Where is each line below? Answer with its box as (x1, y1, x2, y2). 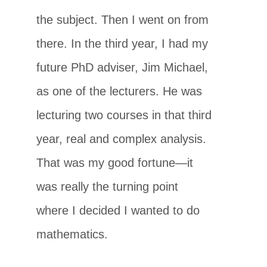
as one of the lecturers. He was (36, 84, 203, 98)
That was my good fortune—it (36, 156, 194, 169)
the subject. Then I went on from (36, 13, 209, 26)
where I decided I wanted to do (36, 203, 200, 217)
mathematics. (36, 227, 108, 241)
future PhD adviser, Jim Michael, (36, 60, 209, 74)
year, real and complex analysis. (36, 132, 207, 145)
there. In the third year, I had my (36, 36, 209, 50)
